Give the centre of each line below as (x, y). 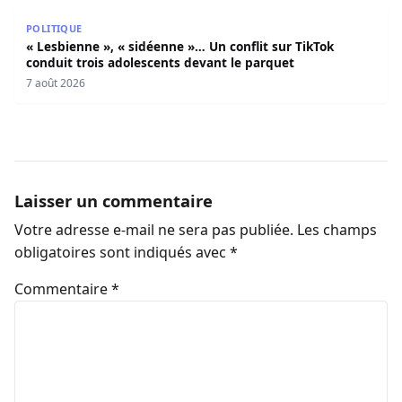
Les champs (337, 230)
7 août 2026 (55, 83)
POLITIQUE (54, 29)
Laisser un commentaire (114, 201)
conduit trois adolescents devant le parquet (160, 63)
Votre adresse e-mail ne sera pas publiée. (154, 230)
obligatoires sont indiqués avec (122, 253)
